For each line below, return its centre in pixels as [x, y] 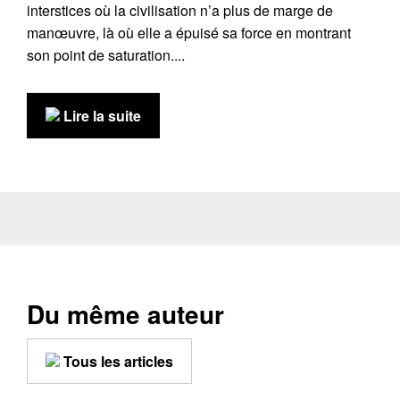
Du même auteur [125, 314]
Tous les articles [117, 361]
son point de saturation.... [106, 55]
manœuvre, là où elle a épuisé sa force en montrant [189, 33]
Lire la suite [100, 116]
